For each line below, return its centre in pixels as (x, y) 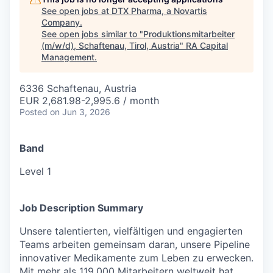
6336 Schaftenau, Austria (78, 88)
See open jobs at (76, 10)
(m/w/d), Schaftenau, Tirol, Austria (111, 45)
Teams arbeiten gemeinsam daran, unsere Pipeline (135, 244)
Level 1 (35, 171)
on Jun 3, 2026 (80, 112)
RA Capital (207, 45)
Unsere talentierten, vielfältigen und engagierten (131, 231)
